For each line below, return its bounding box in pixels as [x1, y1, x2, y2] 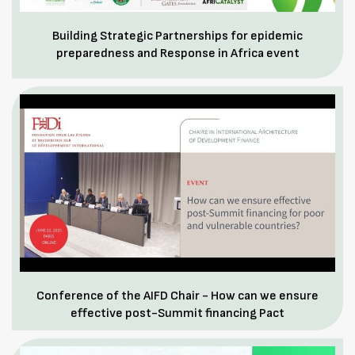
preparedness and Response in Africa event [55, 45, 300, 61]
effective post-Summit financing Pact [71, 305, 284, 321]
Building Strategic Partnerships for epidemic [52, 28, 303, 44]
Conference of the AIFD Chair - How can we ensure [36, 288, 319, 303]
